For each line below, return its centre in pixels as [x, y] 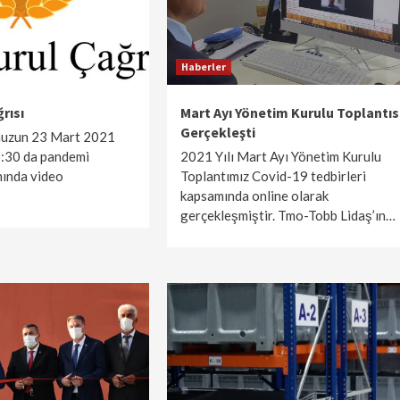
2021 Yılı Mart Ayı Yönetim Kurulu [280, 156]
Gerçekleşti [217, 132]
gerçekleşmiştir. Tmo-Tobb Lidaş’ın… [287, 215]
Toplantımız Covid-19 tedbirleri [273, 176]
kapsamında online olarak [254, 196]
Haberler [203, 67]
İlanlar [112, 371]
